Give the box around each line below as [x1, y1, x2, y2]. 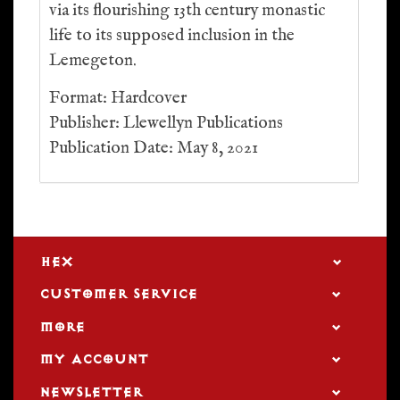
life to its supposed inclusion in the [49, 25, 295, 46]
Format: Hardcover [49, 87, 187, 109]
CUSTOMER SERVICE [39, 286, 197, 303]
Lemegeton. [49, 50, 137, 71]
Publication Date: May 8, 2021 [49, 137, 258, 159]
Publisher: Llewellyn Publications [49, 112, 283, 134]
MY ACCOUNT [39, 351, 148, 368]
